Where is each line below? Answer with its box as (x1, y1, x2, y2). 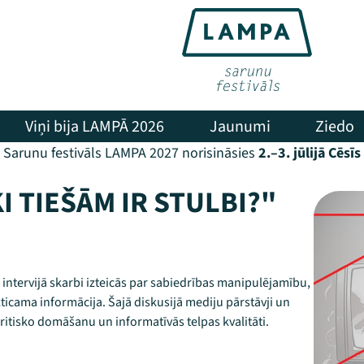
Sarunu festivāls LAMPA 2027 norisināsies (3, 143, 255, 163)
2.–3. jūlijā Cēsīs (255, 143, 361, 163)
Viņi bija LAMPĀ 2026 (25, 115, 165, 138)
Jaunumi (209, 115, 271, 138)
